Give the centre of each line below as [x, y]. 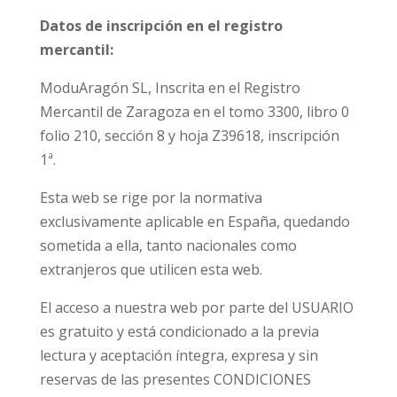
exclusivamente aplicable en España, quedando [195, 222]
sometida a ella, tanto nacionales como [168, 245]
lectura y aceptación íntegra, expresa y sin [179, 355]
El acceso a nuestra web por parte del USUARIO [196, 307]
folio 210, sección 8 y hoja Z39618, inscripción [189, 136]
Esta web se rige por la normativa [151, 198]
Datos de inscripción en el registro [161, 26]
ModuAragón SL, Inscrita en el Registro [170, 88]
